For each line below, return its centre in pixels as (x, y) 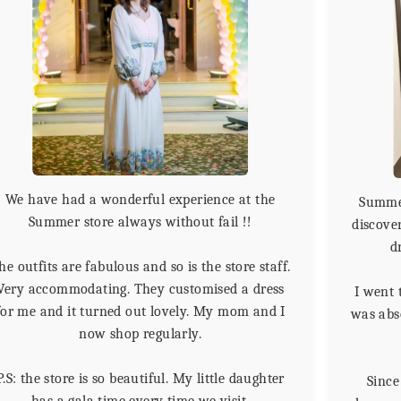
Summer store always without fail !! (140, 222)
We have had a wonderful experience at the (141, 200)
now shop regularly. (141, 334)
